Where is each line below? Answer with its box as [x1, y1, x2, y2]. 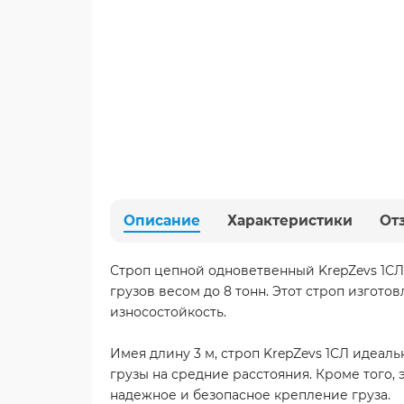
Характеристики [227, 211, 353, 229]
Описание [124, 211, 200, 229]
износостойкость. [110, 303, 226, 320]
